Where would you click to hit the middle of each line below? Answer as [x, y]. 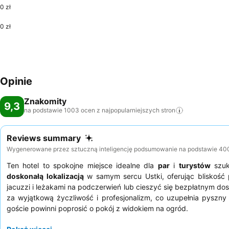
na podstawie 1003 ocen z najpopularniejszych [92, 110]
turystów [194, 165]
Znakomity [45, 101]
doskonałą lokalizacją [45, 176]
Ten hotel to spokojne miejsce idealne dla [82, 165]
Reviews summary [44, 138]
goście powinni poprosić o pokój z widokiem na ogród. [97, 208]
